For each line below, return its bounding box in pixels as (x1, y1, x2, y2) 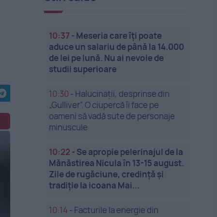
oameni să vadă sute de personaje (49, 110, 175, 122)
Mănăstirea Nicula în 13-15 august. (49, 157, 185, 169)
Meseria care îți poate (76, 30, 162, 41)
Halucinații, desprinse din (75, 88, 170, 99)
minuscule (49, 122, 88, 133)
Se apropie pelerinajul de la (77, 146, 184, 157)
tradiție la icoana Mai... (49, 180, 140, 191)
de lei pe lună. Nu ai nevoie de (49, 52, 164, 63)
